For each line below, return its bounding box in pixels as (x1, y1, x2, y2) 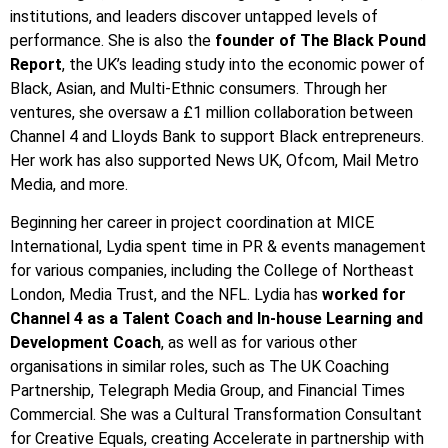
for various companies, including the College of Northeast (10, 260, 414, 280)
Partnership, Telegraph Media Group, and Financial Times (10, 380, 405, 400)
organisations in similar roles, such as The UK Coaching (10, 356, 389, 376)
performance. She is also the (10, 30, 215, 50)
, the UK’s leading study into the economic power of (62, 54, 425, 74)
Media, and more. (10, 174, 128, 194)
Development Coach (10, 332, 161, 352)
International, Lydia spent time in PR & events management (10, 236, 426, 256)
